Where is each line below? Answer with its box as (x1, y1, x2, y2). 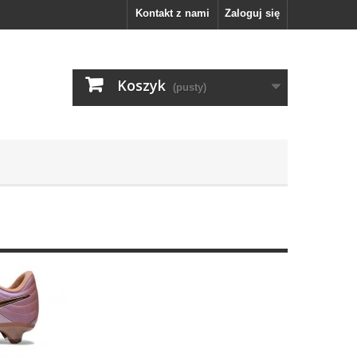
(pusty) (173, 81, 206, 93)
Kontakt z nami (135, 7, 210, 19)
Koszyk (117, 76, 166, 95)
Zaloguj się (225, 7, 280, 19)
